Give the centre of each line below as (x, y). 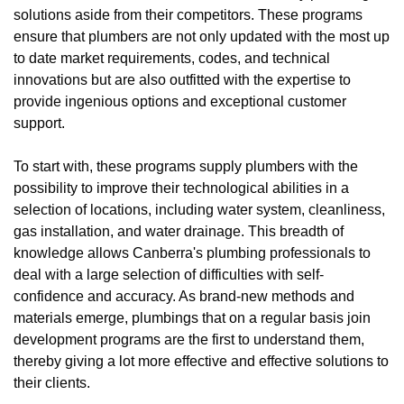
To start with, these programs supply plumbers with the (186, 166)
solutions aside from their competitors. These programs (188, 14)
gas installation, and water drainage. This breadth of (179, 231)
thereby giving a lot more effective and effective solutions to (201, 361)
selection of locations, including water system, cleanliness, (199, 209)
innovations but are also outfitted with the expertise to (182, 79)
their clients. (52, 382)
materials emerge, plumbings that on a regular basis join (192, 317)
